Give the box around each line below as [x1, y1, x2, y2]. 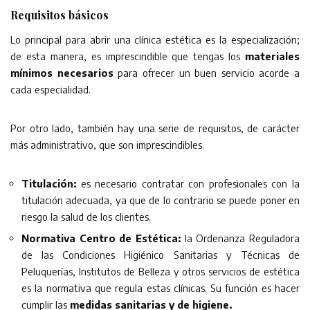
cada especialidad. [10, 83, 91, 96]
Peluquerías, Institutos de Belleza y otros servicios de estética [21, 265, 300, 278]
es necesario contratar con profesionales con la [80, 177, 300, 190]
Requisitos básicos [10, 8, 109, 23]
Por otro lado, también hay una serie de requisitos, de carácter [10, 122, 300, 135]
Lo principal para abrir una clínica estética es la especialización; [10, 33, 300, 46]
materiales [245, 50, 300, 63]
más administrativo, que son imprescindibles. [10, 138, 204, 152]
